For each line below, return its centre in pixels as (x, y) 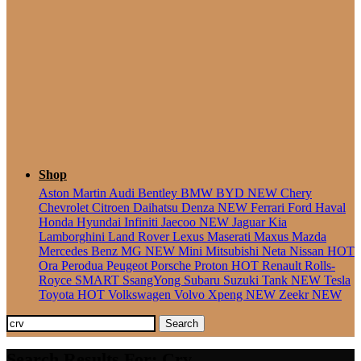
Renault (283, 266)
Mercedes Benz (80, 251)
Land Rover (140, 237)
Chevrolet (65, 208)
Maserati (230, 237)
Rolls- (320, 266)
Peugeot (129, 266)
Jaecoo (180, 222)
